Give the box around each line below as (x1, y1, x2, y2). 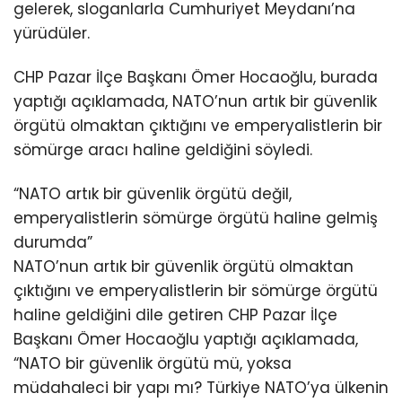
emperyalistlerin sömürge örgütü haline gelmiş (13, 207, 378, 230)
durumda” (13, 232, 92, 254)
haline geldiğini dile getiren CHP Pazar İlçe (13, 304, 337, 327)
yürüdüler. (13, 22, 90, 44)
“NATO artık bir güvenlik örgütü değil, (13, 183, 292, 205)
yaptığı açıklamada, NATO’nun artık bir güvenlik (13, 90, 377, 112)
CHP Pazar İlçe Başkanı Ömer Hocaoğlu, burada (13, 66, 378, 88)
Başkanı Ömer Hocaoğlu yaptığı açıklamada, (13, 328, 358, 351)
